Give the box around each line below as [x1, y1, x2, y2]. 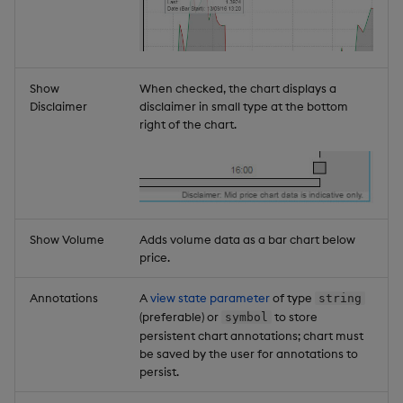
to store [271, 309, 318, 324]
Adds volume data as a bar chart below [139, 231, 355, 246]
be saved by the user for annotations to [139, 345, 358, 361]
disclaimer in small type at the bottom [139, 98, 348, 113]
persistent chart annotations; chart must [139, 327, 363, 343]
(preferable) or [139, 309, 221, 324]
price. [139, 249, 170, 264]
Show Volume [30, 231, 104, 246]
